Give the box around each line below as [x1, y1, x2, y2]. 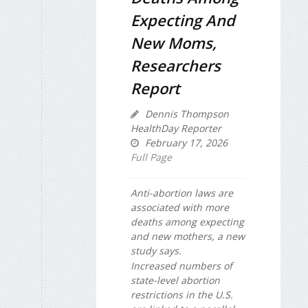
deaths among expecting [131, 214, 244, 228]
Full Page [131, 150, 172, 164]
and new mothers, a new [131, 229, 245, 243]
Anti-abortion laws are [131, 186, 233, 199]
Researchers [131, 54, 221, 76]
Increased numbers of [131, 259, 232, 273]
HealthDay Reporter [131, 121, 221, 135]
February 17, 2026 [142, 135, 228, 149]
